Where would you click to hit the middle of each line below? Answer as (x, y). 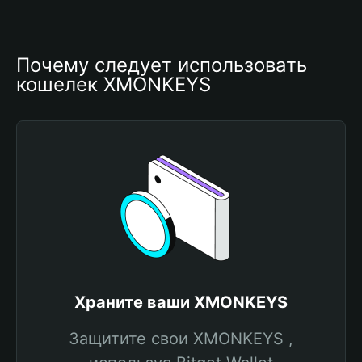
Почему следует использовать (162, 65)
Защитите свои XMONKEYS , (181, 339)
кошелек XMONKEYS (114, 84)
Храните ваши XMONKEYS (181, 302)
